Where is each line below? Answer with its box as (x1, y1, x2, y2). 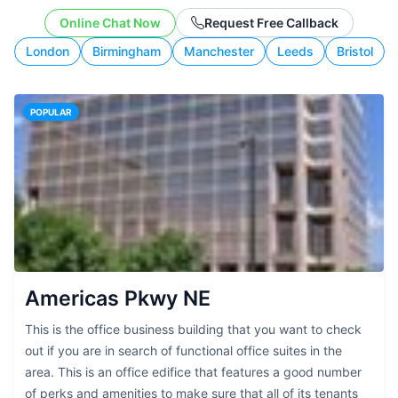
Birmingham (92, 44, 161, 59)
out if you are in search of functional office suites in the (25, 343, 342, 358)
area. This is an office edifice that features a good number (25, 364, 362, 379)
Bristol (337, 44, 373, 59)
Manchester (184, 44, 254, 59)
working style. (143, 7, 255, 26)
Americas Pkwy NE (25, 286, 211, 311)
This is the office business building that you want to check (25, 322, 362, 337)
